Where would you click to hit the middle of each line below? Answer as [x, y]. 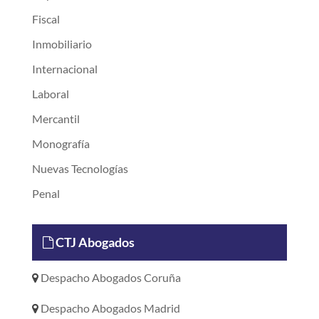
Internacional [64, 69]
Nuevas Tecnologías [80, 168]
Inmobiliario [62, 44]
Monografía [61, 143]
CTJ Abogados [94, 242]
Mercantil [56, 119]
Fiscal [46, 19]
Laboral [50, 94]
